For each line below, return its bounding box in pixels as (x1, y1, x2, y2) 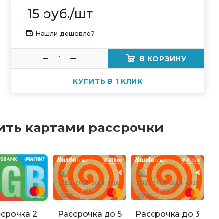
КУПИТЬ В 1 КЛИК (73, 77, 143, 86)
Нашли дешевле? (35, 29, 95, 38)
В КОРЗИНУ (140, 54, 187, 64)
